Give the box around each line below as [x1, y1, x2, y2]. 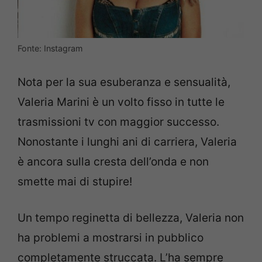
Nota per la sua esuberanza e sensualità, [18, 75, 230, 89]
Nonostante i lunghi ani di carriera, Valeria [18, 135, 237, 149]
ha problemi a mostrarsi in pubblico [18, 231, 204, 245]
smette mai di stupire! [18, 174, 132, 188]
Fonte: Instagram [18, 43, 82, 54]
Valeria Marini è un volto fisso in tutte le [18, 95, 225, 109]
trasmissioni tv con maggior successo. [18, 115, 219, 129]
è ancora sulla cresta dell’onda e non [18, 154, 209, 168]
